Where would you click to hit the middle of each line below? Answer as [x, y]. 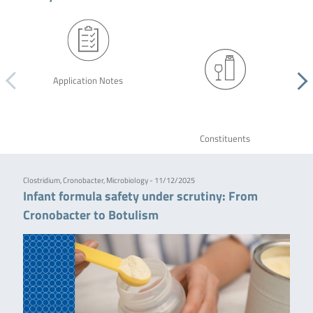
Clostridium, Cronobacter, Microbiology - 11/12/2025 [109, 180]
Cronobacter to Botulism [90, 215]
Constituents [225, 139]
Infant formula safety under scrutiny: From [140, 196]
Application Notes [88, 80]
